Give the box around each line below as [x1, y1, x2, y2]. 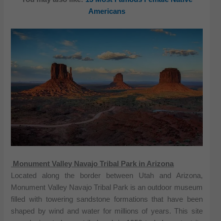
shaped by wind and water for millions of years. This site [11, 207, 203, 215]
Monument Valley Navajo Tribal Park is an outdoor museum [11, 183, 203, 191]
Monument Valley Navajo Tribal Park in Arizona [11, 159, 174, 168]
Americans [88, 7, 125, 15]
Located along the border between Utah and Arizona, [11, 171, 203, 180]
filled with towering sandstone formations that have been [11, 195, 203, 203]
